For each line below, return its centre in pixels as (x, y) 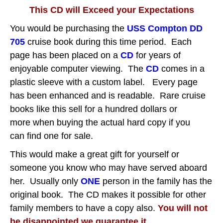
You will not (183, 208)
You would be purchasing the (68, 28)
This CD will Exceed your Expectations (111, 10)
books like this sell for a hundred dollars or (94, 109)
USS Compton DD (165, 28)
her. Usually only (45, 181)
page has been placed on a (65, 55)
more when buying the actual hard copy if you (100, 122)
